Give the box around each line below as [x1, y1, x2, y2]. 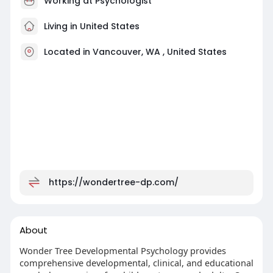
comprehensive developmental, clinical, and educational [19, 256, 253, 269]
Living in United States [41, 19, 140, 32]
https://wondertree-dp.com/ [48, 175, 179, 188]
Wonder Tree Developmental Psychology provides [19, 244, 226, 257]
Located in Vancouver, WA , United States [43, 45, 227, 58]
